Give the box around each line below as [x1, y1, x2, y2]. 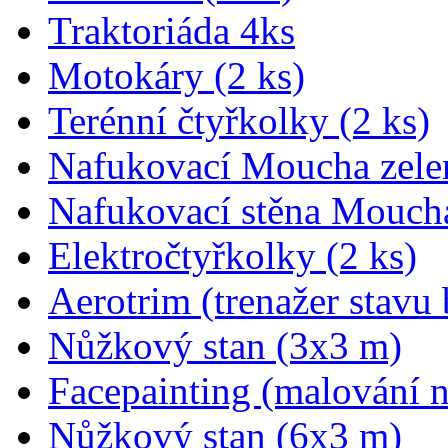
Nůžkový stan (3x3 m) [48, 323, 402, 367]
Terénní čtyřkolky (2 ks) [48, 98, 430, 142]
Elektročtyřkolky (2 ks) [48, 233, 417, 277]
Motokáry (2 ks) [48, 53, 305, 97]
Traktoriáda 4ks [48, 8, 295, 52]
